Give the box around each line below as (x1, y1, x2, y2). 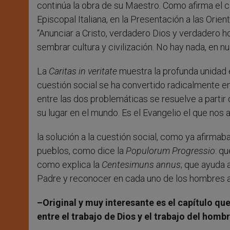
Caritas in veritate (49, 66, 117, 77)
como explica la (37, 159, 102, 170)
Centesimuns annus (102, 159, 181, 170)
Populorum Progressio (126, 145, 215, 157)
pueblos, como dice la (37, 145, 126, 157)
